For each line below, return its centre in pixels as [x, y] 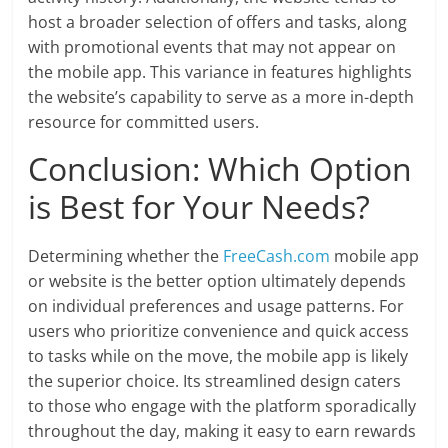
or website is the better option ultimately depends [217, 281]
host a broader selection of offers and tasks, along [218, 22]
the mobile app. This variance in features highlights [220, 72]
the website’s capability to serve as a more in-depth [221, 97]
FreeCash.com [277, 256]
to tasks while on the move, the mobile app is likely [218, 356]
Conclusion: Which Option [220, 169]
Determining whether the [126, 256]
